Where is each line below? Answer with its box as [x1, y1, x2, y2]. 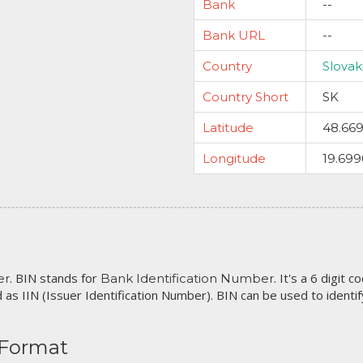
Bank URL [203, 28, 265, 43]
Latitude [203, 120, 254, 135]
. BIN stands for [10, 270, 100, 286]
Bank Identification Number [100, 271, 274, 286]
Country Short [203, 89, 288, 105]
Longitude [203, 151, 266, 166]
